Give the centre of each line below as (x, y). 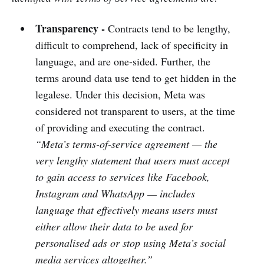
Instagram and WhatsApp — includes (115, 194)
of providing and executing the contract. (120, 128)
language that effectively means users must (126, 210)
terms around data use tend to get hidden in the (136, 78)
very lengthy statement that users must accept (132, 161)
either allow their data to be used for (114, 227)
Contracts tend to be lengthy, (169, 29)
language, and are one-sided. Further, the (123, 62)
